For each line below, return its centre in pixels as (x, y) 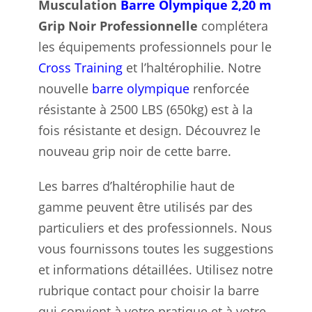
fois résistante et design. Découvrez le (149, 130)
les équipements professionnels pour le (155, 46)
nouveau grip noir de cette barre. (135, 151)
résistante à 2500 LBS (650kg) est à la (146, 109)
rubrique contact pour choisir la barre (149, 290)
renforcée (219, 88)
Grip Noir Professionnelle (118, 25)
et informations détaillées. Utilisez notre (156, 269)
